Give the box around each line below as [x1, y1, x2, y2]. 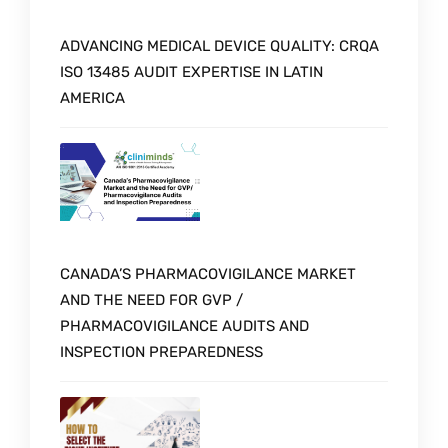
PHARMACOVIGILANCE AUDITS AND [60, 317, 309, 336]
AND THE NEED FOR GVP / [60, 291, 243, 310]
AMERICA [60, 88, 125, 107]
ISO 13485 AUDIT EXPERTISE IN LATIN [60, 62, 323, 81]
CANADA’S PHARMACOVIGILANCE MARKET [60, 265, 356, 284]
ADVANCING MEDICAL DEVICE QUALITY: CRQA [60, 36, 379, 55]
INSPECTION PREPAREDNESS [60, 343, 263, 362]
